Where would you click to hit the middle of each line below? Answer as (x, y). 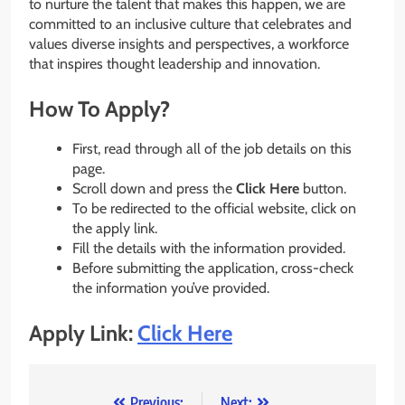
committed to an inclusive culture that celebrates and (190, 24)
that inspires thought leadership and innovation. (174, 63)
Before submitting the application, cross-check (213, 268)
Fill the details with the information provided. (209, 249)
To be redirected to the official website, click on (214, 209)
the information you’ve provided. (171, 288)
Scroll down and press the (154, 189)
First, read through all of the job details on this (212, 149)
